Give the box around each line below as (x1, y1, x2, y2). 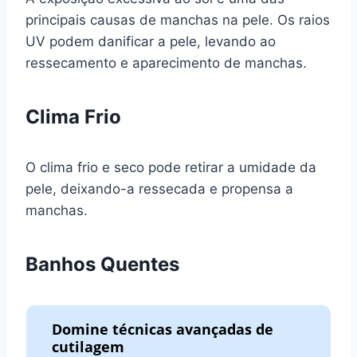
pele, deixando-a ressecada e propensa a (25, 180, 293, 197)
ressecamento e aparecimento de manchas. (25, 54, 307, 71)
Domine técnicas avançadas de (52, 319, 274, 339)
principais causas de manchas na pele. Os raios (25, 11, 330, 28)
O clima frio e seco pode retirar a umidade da (25, 159, 316, 175)
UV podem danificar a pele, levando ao (25, 33, 276, 49)
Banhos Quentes (25, 252, 179, 276)
